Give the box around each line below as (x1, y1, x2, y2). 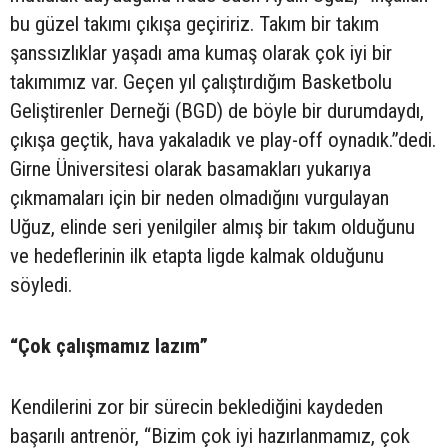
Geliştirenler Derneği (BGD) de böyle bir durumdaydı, (10, 98, 424, 123)
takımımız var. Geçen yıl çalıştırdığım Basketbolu (10, 69, 392, 94)
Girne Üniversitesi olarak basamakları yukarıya (10, 156, 371, 181)
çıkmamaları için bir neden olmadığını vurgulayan (10, 185, 389, 210)
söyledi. (10, 272, 72, 297)
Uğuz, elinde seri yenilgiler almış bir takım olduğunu (10, 214, 415, 239)
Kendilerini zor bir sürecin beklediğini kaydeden (10, 394, 383, 419)
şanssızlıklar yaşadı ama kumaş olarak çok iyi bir (10, 40, 392, 65)
